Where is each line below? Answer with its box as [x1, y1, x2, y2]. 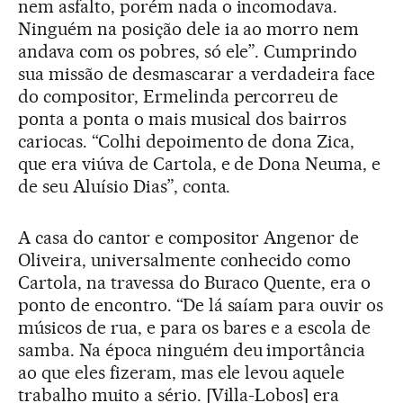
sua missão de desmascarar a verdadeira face [18, 63, 376, 85]
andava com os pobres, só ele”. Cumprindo [18, 40, 358, 63]
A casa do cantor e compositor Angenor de [18, 227, 360, 249]
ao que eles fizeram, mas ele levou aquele [18, 362, 345, 384]
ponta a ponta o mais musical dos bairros [18, 108, 347, 130]
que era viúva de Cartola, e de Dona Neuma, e [18, 153, 381, 175]
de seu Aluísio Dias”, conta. [18, 175, 231, 198]
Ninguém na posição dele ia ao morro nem [18, 18, 360, 40]
